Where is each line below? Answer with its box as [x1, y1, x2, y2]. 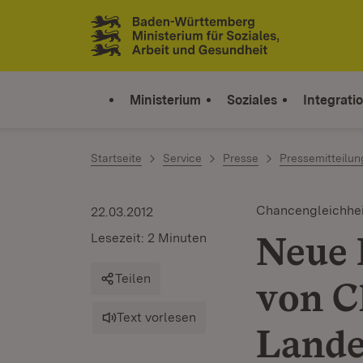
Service [163, 152, 202, 164]
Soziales [227, 92, 277, 108]
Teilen [115, 271, 151, 286]
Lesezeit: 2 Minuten [91, 230, 207, 246]
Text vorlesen [117, 310, 196, 325]
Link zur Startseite [91, 33, 210, 51]
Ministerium [130, 92, 201, 108]
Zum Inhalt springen [41, 17, 173, 34]
